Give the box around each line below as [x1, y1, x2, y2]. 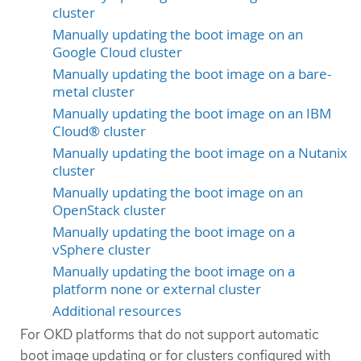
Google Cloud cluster [52, 43, 182, 61]
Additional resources [52, 301, 181, 320]
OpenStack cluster [52, 201, 166, 219]
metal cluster [52, 82, 135, 101]
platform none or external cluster [52, 280, 261, 298]
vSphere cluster [52, 240, 151, 259]
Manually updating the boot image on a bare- [52, 64, 331, 83]
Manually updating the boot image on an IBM [52, 104, 331, 122]
